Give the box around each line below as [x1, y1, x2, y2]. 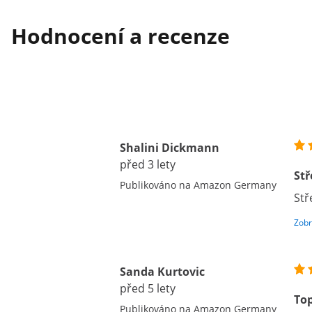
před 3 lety [120, 157, 175, 172]
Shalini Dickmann [120, 140, 219, 155]
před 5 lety [120, 281, 175, 296]
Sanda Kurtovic [120, 264, 205, 279]
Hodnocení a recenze [11, 22, 230, 50]
